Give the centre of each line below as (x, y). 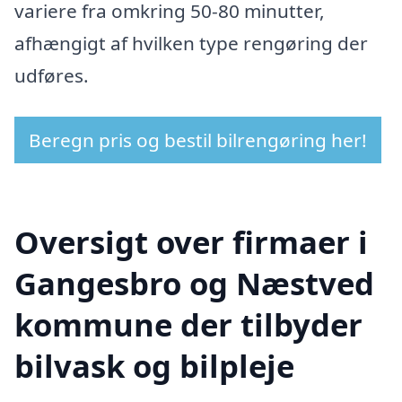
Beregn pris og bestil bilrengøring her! (198, 140)
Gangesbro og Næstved (194, 283)
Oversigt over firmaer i (191, 241)
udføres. (52, 76)
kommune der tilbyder (188, 324)
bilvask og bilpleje (154, 365)
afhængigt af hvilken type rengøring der (191, 44)
